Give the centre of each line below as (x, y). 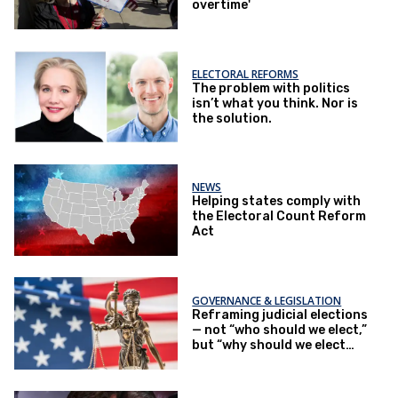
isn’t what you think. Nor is (275, 103)
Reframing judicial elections (280, 314)
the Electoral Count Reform (279, 217)
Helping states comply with (277, 202)
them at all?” (232, 360)
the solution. (232, 118)
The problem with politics (271, 88)
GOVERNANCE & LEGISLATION (267, 300)
